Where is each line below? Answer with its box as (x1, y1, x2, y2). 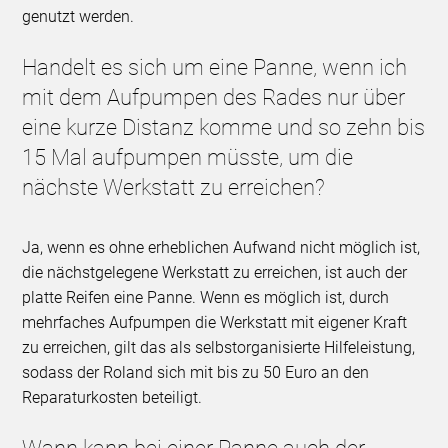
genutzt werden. (22, 7, 135, 27)
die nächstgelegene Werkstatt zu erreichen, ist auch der (22, 263, 408, 283)
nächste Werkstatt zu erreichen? (22, 175, 326, 201)
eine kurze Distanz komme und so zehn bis (22, 115, 426, 141)
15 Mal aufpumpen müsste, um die (22, 145, 354, 171)
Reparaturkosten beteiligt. (22, 388, 203, 408)
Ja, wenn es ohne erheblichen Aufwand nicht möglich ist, (22, 238, 421, 258)
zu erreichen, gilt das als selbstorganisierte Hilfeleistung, (22, 338, 416, 358)
